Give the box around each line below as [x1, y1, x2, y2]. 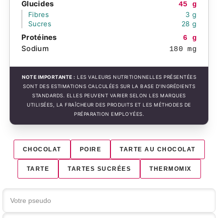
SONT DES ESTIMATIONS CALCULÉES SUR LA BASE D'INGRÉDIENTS [23, 83, 195, 89]
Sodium [21, 44, 49, 53]
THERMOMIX [149, 166, 192, 172]
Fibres [28, 10, 49, 18]
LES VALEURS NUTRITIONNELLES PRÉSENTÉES [75, 74, 196, 80]
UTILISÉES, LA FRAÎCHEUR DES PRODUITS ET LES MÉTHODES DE [27, 102, 191, 108]
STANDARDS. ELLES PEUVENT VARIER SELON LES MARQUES [32, 92, 186, 98]
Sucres [28, 19, 51, 28]
